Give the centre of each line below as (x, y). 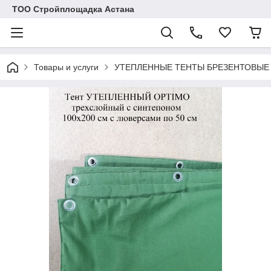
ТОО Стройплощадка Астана (73, 9)
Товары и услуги (66, 67)
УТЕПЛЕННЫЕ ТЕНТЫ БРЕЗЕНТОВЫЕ (192, 67)
